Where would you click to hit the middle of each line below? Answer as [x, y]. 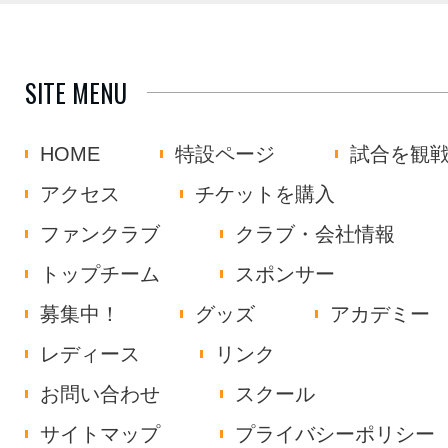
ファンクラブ [100, 234]
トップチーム [100, 274]
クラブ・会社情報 [315, 234]
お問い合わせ [100, 394]
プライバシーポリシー [335, 434]
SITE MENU [76, 92]
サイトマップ [100, 434]
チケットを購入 [265, 194]
